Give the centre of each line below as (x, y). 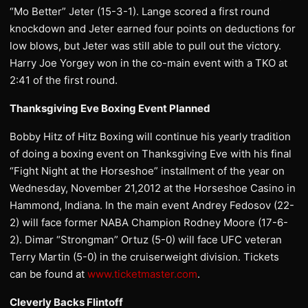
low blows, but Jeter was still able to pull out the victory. (145, 46)
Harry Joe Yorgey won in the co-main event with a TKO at (148, 63)
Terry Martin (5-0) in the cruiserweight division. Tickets (144, 257)
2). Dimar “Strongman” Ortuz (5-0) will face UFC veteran (146, 240)
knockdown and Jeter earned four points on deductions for (153, 29)
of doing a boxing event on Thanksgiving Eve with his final (151, 154)
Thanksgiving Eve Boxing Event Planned (110, 108)
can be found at (48, 274)
